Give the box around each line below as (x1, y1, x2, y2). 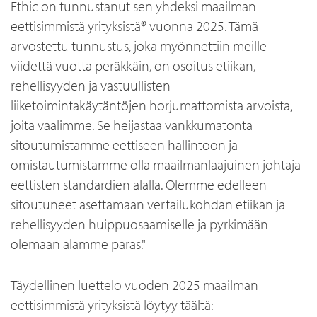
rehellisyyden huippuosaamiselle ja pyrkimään (11, 215, 268, 233)
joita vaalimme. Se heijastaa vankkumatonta (11, 116, 253, 134)
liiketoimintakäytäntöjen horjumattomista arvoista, (11, 96, 292, 114)
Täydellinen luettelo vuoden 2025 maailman (11, 276, 258, 294)
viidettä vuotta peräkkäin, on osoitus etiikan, (11, 57, 255, 74)
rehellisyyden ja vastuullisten (11, 76, 171, 94)
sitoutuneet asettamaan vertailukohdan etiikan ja (11, 195, 285, 213)
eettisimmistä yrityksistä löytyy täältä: (11, 296, 213, 313)
